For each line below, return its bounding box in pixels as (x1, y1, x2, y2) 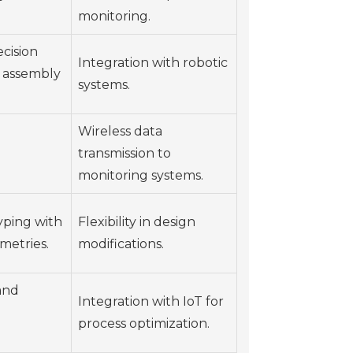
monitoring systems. (78, 168, 203, 184)
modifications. (78, 236, 164, 252)
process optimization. (78, 316, 210, 332)
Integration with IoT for (78, 294, 224, 310)
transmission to (78, 146, 171, 162)
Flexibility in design (78, 214, 195, 230)
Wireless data (78, 124, 162, 139)
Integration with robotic (78, 55, 228, 71)
